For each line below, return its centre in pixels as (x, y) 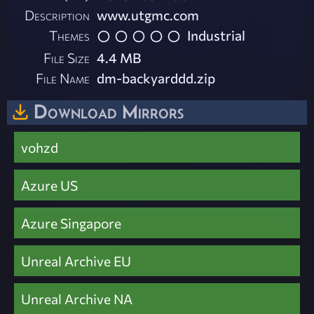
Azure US (49, 185)
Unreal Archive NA (77, 299)
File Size (67, 57)
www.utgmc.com (148, 15)
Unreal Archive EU (76, 261)
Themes (70, 35)
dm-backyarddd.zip (156, 77)
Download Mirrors (109, 111)
